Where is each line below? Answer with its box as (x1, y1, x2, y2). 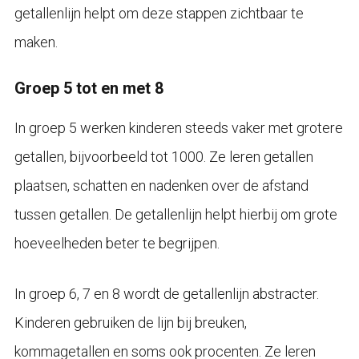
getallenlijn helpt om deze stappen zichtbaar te (14, 4, 304, 22)
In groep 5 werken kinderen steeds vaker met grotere (14, 119, 343, 136)
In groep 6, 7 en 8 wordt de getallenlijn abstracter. (14, 284, 319, 302)
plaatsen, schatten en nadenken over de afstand (14, 176, 309, 194)
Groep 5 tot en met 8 (14, 78, 163, 98)
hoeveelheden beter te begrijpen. (14, 234, 220, 252)
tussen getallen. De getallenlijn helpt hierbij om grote (14, 205, 337, 223)
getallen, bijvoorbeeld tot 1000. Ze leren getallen (14, 147, 313, 165)
